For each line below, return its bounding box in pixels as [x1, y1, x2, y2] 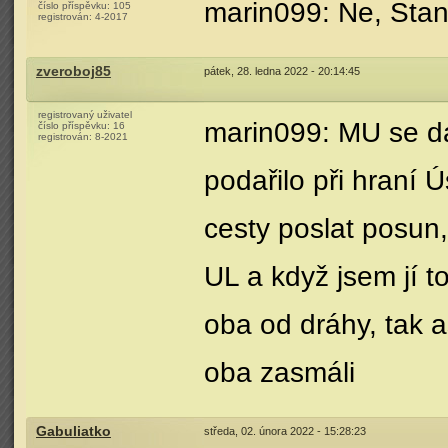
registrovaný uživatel [38, 109, 132, 120]
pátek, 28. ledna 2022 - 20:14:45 [204, 65, 360, 77]
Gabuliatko [36, 424, 111, 439]
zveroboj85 [36, 64, 111, 79]
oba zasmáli [204, 357, 355, 388]
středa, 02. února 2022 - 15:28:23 [204, 425, 366, 437]
